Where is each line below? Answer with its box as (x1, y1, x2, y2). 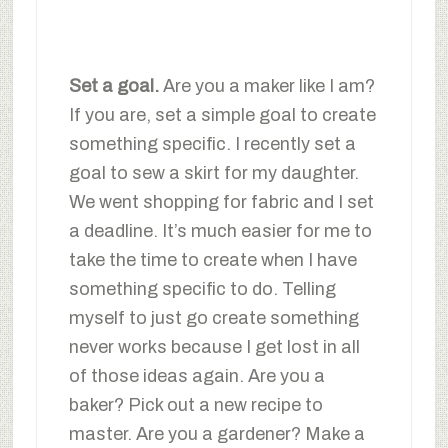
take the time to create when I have (68, 249, 357, 270)
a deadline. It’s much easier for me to (68, 220, 372, 241)
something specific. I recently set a (68, 133, 356, 154)
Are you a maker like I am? (162, 75, 375, 96)
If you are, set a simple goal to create (68, 104, 376, 125)
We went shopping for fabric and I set (68, 191, 374, 212)
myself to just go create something (68, 307, 359, 328)
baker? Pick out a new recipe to (68, 394, 323, 415)
